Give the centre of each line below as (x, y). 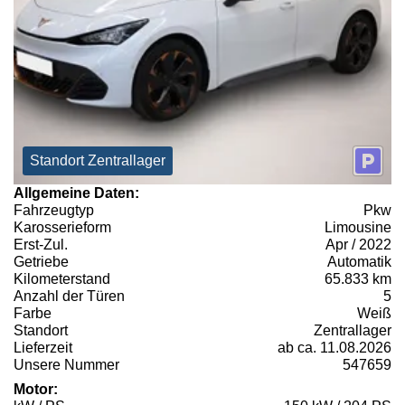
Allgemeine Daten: (76, 193)
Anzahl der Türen (69, 297)
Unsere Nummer (66, 365)
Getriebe (41, 262)
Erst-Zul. (41, 245)
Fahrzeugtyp (54, 211)
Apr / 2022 (358, 245)
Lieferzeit (43, 348)
